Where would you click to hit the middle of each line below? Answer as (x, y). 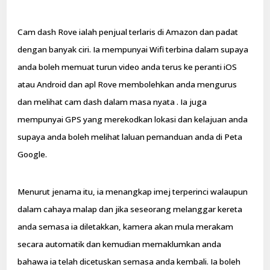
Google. (33, 154)
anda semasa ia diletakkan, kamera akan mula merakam (126, 227)
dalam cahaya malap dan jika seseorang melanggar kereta (130, 209)
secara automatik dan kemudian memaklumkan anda (120, 244)
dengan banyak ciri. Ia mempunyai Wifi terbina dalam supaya (133, 49)
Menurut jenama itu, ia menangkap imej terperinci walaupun (133, 192)
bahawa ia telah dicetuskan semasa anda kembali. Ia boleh (129, 262)
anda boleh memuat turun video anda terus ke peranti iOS (127, 67)
